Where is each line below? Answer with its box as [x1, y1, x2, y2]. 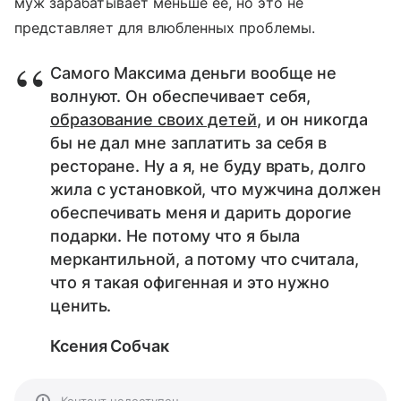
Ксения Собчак [50, 337, 169, 355]
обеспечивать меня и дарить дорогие [50, 203, 352, 222]
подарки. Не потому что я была [50, 226, 301, 245]
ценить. [50, 296, 112, 315]
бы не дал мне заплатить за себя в [50, 133, 328, 152]
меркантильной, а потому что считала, [50, 250, 359, 269]
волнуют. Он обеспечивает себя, [50, 87, 311, 106]
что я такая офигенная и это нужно [50, 273, 330, 292]
